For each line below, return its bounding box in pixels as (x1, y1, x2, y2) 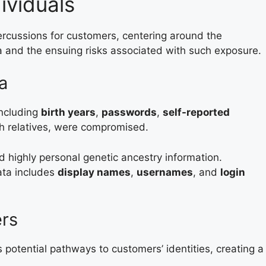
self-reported (163, 106, 230, 118)
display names (58, 166, 131, 178)
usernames (137, 166, 193, 178)
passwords (102, 106, 157, 118)
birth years (41, 106, 96, 118)
